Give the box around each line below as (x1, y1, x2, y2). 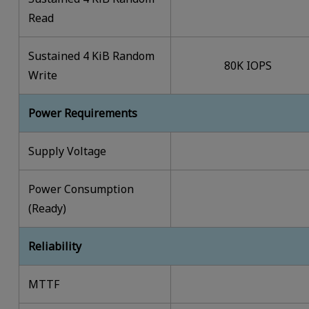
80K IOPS (224, 58, 272, 74)
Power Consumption (28, 181, 134, 197)
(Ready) (28, 201, 67, 217)
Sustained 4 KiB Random (28, 48, 155, 64)
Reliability (28, 239, 82, 255)
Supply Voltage (28, 143, 107, 159)
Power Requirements (28, 106, 138, 121)
